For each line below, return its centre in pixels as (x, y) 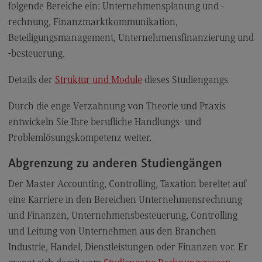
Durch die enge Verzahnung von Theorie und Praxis (117, 107)
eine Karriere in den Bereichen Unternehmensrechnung (125, 200)
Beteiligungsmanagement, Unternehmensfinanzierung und (131, 38)
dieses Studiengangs (185, 80)
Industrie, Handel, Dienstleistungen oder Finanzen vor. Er (128, 248)
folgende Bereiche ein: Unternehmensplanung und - (116, 7)
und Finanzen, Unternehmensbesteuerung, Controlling (123, 216)
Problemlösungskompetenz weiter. (80, 138)
